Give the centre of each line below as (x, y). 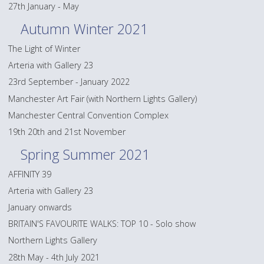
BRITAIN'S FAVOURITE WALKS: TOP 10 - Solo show (102, 224)
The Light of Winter (44, 49)
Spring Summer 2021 (85, 154)
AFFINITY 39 (30, 174)
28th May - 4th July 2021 (54, 257)
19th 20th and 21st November (67, 132)
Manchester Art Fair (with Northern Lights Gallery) (103, 98)
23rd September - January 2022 (69, 82)
